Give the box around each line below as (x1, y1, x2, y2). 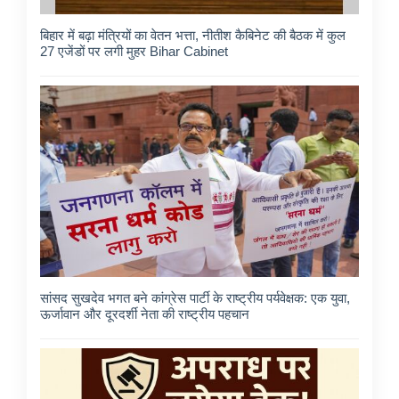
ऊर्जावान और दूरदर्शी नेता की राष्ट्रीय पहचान (40, 305, 249, 322)
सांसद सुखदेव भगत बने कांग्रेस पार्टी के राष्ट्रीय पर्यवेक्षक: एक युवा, (40, 289, 350, 305)
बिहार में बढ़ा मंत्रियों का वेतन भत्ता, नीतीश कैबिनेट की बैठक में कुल (40, 28, 346, 44)
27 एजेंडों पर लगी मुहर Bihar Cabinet (40, 44, 228, 60)
